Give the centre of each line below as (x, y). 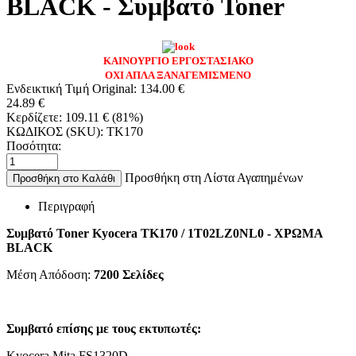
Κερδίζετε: (36, 117)
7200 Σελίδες (129, 274)
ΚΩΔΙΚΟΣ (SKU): (55, 131)
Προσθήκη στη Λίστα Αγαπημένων (214, 177)
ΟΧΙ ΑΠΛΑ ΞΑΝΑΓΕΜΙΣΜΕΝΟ (178, 75)
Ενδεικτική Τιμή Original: (72, 88)
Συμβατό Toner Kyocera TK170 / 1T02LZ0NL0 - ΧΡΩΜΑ (164, 233)
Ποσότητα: (34, 145)
